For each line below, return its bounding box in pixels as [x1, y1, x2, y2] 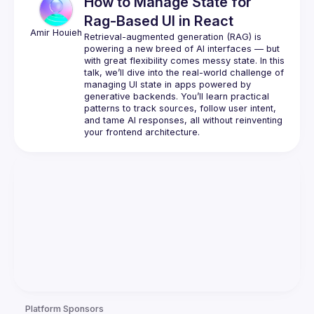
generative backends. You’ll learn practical [84, 91, 269, 102]
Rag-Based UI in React [84, 13, 233, 29]
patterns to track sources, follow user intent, [84, 103, 276, 114]
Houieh [53, 27, 82, 38]
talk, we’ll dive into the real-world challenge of [84, 67, 284, 78]
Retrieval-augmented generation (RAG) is [84, 32, 261, 42]
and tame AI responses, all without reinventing [84, 115, 282, 125]
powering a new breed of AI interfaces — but [84, 43, 280, 54]
